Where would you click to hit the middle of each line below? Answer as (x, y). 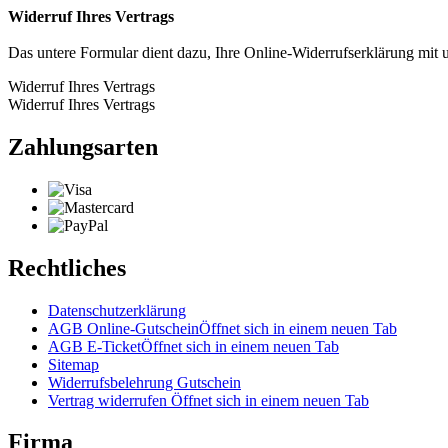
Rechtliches (67, 267)
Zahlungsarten (83, 146)
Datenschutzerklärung (117, 310)
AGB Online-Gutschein (123, 328)
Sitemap (73, 364)
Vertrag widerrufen (109, 400)
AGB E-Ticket (94, 346)
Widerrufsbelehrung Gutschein (144, 382)
